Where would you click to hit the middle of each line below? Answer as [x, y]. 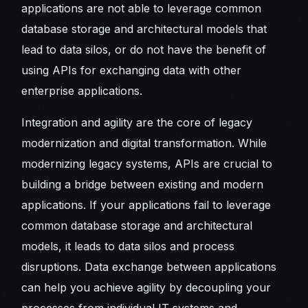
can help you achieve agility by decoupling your [146, 287]
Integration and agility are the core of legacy [137, 122]
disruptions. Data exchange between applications [149, 266]
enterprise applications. [82, 90]
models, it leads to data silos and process [128, 246]
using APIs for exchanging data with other [132, 70]
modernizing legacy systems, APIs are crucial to [147, 163]
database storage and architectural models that [144, 29]
